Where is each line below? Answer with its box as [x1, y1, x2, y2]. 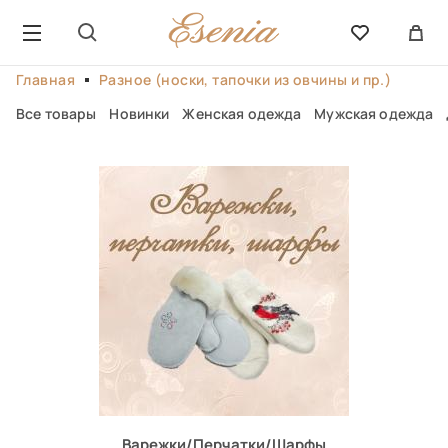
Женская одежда [182, 103, 302, 123]
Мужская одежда [314, 103, 434, 123]
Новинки [109, 103, 170, 123]
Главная [16, 70, 75, 89]
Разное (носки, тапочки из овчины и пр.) [98, 70, 392, 89]
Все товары [16, 103, 97, 123]
